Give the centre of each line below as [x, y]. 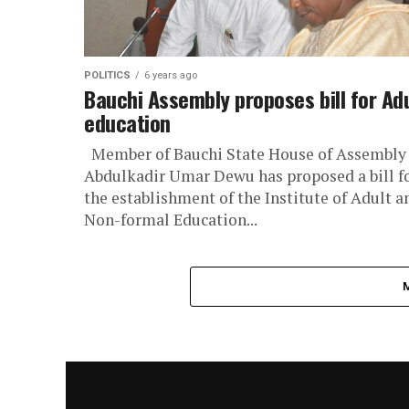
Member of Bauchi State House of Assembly [245, 154]
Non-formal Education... [171, 220]
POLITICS [107, 75]
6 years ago [171, 75]
